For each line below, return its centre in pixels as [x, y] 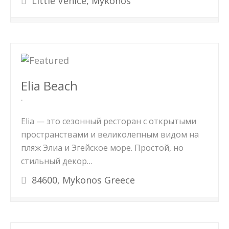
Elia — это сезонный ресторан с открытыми [109, 121]
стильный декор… [57, 161]
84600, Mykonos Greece [82, 180]
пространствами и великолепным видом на [110, 134]
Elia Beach [49, 86]
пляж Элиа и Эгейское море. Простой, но [102, 148]
